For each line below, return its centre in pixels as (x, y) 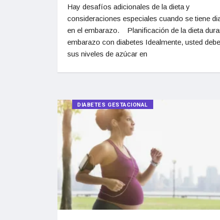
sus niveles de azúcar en (107, 54)
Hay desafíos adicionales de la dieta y (129, 7)
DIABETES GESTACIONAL (113, 105)
